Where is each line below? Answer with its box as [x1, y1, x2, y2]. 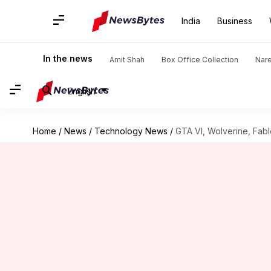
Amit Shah [109, 55, 145, 64]
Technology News [94, 126, 168, 136]
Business [217, 16, 252, 26]
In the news [43, 53, 93, 64]
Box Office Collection [162, 55, 238, 64]
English [68, 85, 96, 96]
